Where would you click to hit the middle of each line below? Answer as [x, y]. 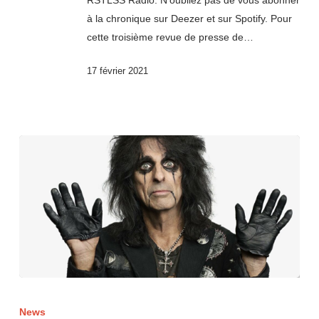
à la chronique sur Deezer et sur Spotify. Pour [189, 19]
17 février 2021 [117, 70]
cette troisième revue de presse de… [170, 37]
